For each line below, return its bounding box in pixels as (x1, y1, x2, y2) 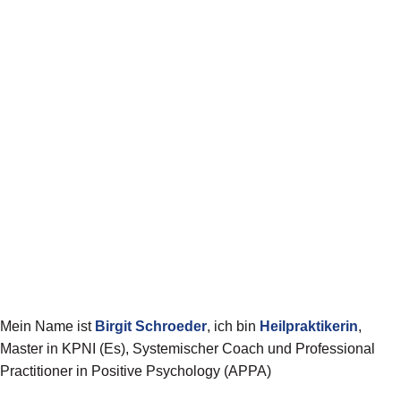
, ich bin (207, 318, 260, 334)
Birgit (95, 318, 132, 334)
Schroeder (135, 318, 207, 334)
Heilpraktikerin (260, 318, 358, 334)
